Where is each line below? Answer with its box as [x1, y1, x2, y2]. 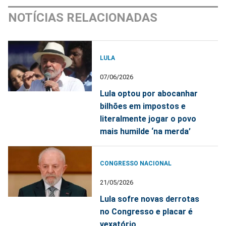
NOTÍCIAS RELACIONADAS [8, 11, 157, 25]
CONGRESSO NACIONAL [100, 160, 172, 167]
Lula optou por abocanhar [100, 89, 198, 99]
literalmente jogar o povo [100, 114, 197, 124]
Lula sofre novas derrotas [100, 194, 200, 204]
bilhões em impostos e [100, 101, 186, 111]
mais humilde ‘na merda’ [100, 127, 191, 137]
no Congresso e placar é [100, 207, 193, 217]
